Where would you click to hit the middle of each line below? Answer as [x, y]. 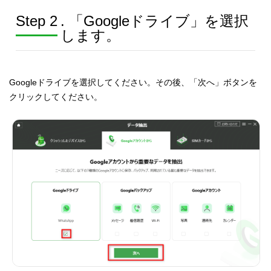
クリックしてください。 [56, 96]
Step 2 [36, 21]
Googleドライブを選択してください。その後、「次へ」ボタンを [133, 82]
